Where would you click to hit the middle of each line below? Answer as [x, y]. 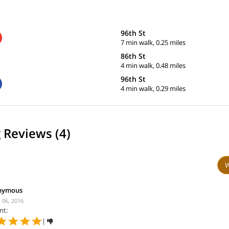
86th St [133, 56]
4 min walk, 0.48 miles [153, 65]
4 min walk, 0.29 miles [153, 88]
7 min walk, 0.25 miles [153, 42]
